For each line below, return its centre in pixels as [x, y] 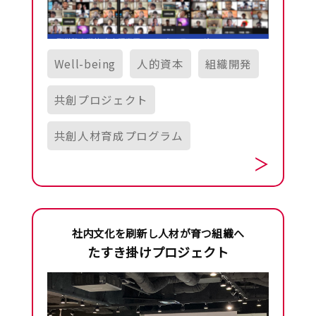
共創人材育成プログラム [119, 135]
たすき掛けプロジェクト [158, 251]
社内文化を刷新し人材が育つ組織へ [158, 233]
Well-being [85, 63]
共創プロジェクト [101, 99]
